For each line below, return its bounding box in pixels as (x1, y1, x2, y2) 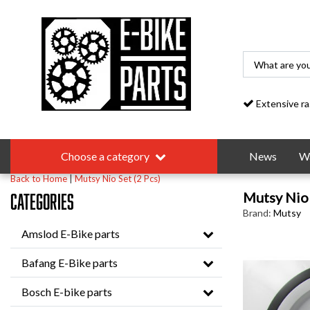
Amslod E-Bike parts (21, 227, 120, 240)
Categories (10, 190, 74, 213)
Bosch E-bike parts (21, 285, 112, 298)
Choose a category (61, 149, 150, 163)
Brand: (243, 207, 271, 219)
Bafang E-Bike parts (21, 256, 118, 269)
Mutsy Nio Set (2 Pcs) (75, 173, 161, 184)
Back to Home (10, 173, 67, 184)
